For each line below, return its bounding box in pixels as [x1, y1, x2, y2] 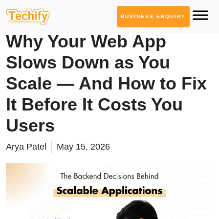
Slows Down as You [6, 52, 170, 72]
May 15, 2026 [57, 142, 110, 152]
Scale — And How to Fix [6, 73, 207, 93]
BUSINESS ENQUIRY [121, 14, 186, 19]
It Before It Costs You [6, 94, 183, 114]
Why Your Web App [6, 31, 166, 51]
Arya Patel [6, 142, 46, 152]
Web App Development [6, 19, 96, 29]
